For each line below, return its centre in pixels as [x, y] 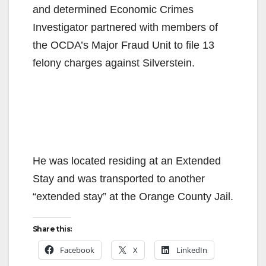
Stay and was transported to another [119, 178]
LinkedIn [192, 250]
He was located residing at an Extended [127, 161]
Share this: [52, 229]
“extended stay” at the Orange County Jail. [133, 196]
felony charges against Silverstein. [114, 63]
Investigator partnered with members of [125, 27]
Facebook [77, 250]
